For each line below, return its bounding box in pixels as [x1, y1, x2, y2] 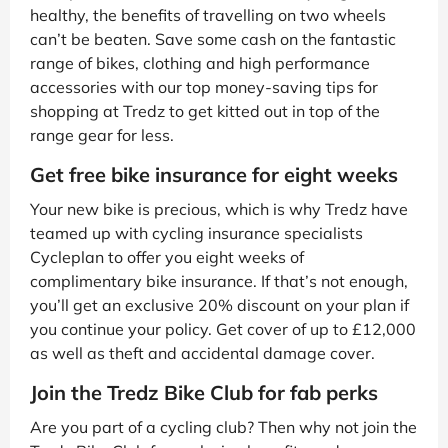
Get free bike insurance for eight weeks [30, 161, 398, 187]
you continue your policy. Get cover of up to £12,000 [30, 318, 416, 339]
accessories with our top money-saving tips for [30, 76, 378, 97]
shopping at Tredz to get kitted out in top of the [30, 100, 380, 121]
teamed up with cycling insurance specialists [30, 222, 363, 243]
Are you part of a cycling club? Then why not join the [30, 416, 417, 437]
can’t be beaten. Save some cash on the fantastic [30, 28, 396, 49]
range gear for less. [30, 124, 174, 145]
